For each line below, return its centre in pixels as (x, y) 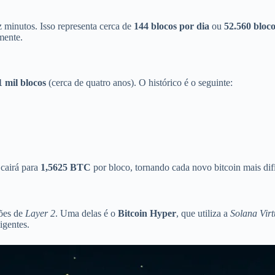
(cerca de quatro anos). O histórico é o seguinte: (139, 83)
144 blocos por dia (172, 26)
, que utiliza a (203, 214)
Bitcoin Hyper (147, 214)
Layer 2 (40, 214)
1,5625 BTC (66, 168)
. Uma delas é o (87, 214)
